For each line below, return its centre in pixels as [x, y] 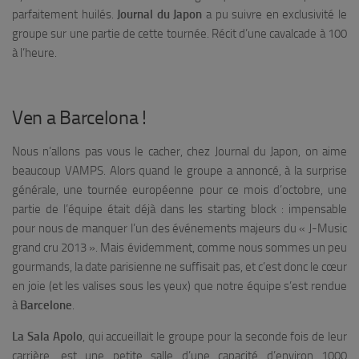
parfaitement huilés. [65, 14]
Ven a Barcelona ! [79, 117]
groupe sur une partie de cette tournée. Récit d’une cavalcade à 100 [179, 33]
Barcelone [46, 305]
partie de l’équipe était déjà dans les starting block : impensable [179, 209]
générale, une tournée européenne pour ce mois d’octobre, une [179, 190]
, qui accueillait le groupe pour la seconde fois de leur [215, 336]
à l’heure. [34, 52]
